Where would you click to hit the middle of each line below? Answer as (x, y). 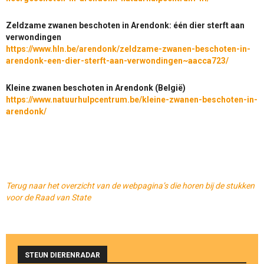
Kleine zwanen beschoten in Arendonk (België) (96, 88)
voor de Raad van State (48, 198)
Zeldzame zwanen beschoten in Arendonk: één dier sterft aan (125, 26)
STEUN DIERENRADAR (62, 255)
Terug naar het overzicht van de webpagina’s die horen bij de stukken (130, 186)
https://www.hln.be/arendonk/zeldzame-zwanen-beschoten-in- (128, 49)
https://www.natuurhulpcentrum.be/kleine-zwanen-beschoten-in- (132, 100)
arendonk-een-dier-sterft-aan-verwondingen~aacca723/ (117, 61)
